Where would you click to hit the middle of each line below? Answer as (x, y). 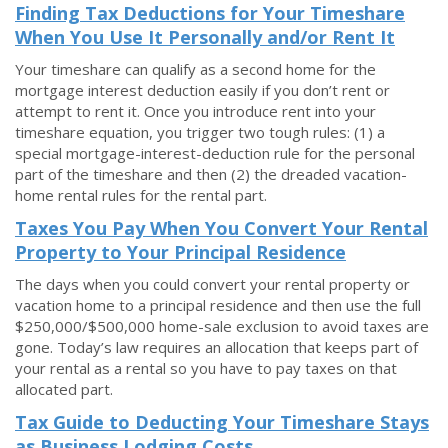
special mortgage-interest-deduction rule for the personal (215, 153)
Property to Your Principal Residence (180, 252)
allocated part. (64, 389)
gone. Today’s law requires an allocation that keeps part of (216, 347)
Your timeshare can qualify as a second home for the (195, 69)
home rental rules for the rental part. (141, 195)
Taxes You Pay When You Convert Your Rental (221, 228)
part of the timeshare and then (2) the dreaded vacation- (211, 174)
